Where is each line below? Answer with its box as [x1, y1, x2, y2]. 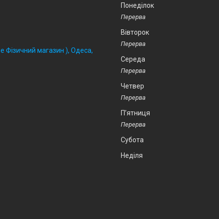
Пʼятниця [121, 109, 150, 117]
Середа [121, 55, 145, 64]
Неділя [121, 152, 143, 160]
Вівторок [121, 28, 149, 37]
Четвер [121, 82, 144, 90]
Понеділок [121, 1, 154, 10]
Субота [121, 136, 144, 144]
